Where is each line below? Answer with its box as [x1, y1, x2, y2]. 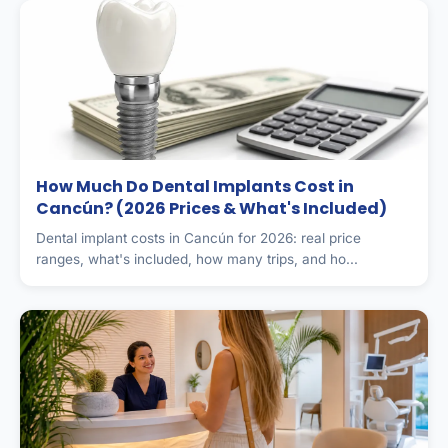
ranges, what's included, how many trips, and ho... [36, 250, 358, 267]
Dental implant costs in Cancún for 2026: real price [36, 229, 361, 246]
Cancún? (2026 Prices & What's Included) [36, 196, 387, 220]
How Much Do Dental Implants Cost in [36, 174, 354, 198]
